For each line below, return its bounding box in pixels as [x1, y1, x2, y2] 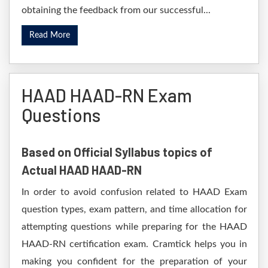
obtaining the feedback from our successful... [22, 5, 211, 15]
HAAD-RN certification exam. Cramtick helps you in [22, 239, 247, 249]
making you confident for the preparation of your [22, 257, 247, 266]
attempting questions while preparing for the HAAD [22, 222, 247, 232]
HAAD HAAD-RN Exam [22, 84, 192, 106]
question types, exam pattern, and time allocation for [22, 205, 247, 214]
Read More [29, 31, 70, 39]
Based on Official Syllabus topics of [22, 145, 212, 159]
